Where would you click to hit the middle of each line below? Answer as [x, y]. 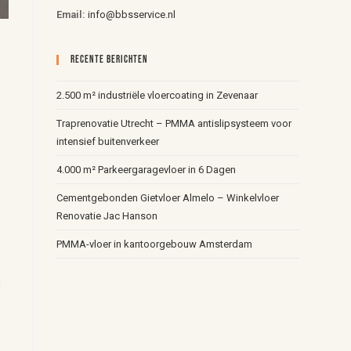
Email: [71, 14]
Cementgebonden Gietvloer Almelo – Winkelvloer [168, 198]
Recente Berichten [110, 60]
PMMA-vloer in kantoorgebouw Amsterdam [155, 244]
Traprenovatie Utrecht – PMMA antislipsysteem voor [174, 123]
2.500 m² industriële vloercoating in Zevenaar [157, 95]
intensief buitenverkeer [108, 141]
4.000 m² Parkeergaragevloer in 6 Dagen [147, 170]
